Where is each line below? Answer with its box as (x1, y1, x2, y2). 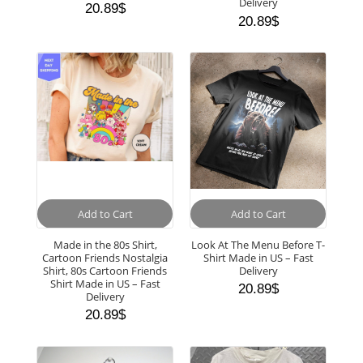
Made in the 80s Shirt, (53, 237, 157, 252)
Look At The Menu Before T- (191, 237, 325, 252)
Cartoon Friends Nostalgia (42, 250, 168, 265)
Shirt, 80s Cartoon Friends (43, 263, 167, 278)
